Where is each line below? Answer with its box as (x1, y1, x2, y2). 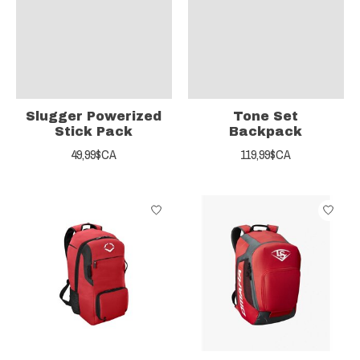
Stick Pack (55, 124, 133, 138)
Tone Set (233, 108, 299, 123)
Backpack (229, 124, 303, 138)
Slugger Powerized (26, 108, 162, 123)
